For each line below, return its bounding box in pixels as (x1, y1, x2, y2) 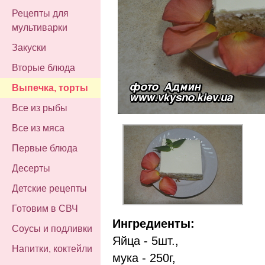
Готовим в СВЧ (12, 203, 78, 214)
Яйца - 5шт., (112, 234, 179, 247)
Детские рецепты (12, 183, 87, 193)
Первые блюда (12, 143, 77, 153)
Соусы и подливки (12, 224, 92, 234)
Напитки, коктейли (12, 244, 92, 254)
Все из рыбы (12, 103, 67, 113)
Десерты (12, 163, 50, 173)
